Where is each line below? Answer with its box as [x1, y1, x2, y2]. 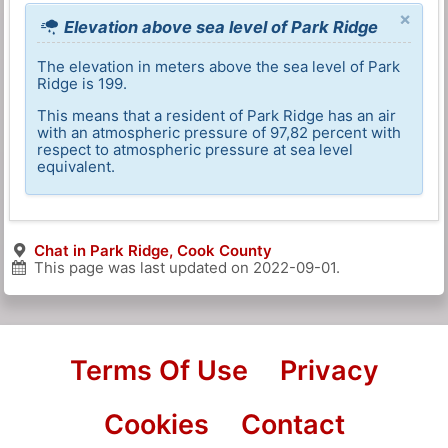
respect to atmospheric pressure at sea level [37, 139, 354, 159]
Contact [240, 407, 345, 441]
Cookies [103, 407, 209, 441]
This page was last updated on [29, 257, 253, 277]
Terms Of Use [69, 353, 248, 387]
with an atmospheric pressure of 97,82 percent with [37, 122, 402, 142]
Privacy [279, 353, 379, 387]
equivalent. [37, 156, 116, 176]
